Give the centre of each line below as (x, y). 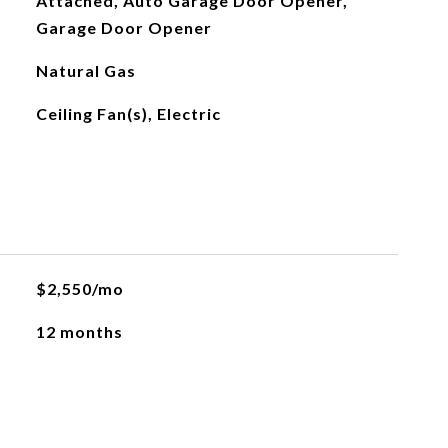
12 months (79, 331)
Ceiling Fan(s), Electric (128, 113)
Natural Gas (85, 70)
